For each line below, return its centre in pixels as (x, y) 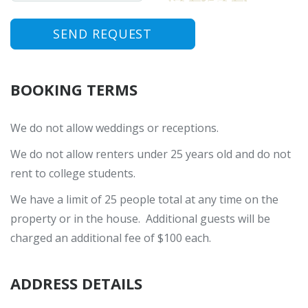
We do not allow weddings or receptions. (114, 128)
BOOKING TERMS (74, 90)
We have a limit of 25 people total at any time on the (144, 200)
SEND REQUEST (103, 34)
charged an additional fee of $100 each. (111, 238)
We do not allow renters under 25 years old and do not (151, 154)
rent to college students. (73, 174)
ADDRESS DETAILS (76, 284)
